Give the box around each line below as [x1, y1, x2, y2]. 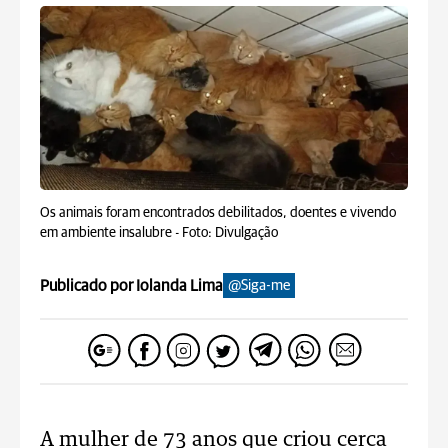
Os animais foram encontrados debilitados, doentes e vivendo [40, 206, 396, 220]
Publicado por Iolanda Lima [40, 277, 223, 294]
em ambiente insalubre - [40, 226, 182, 240]
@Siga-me [228, 278, 290, 293]
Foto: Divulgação [182, 226, 278, 240]
